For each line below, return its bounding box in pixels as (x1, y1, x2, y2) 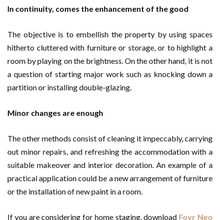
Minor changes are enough (7, 108, 103, 117)
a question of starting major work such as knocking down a (7, 69, 213, 79)
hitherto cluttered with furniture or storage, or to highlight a (7, 43, 213, 52)
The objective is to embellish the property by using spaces (7, 29, 213, 39)
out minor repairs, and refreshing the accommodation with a (7, 147, 213, 156)
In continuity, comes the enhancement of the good (7, 4, 189, 13)
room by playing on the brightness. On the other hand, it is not (7, 56, 213, 65)
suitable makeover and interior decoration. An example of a (7, 160, 213, 169)
